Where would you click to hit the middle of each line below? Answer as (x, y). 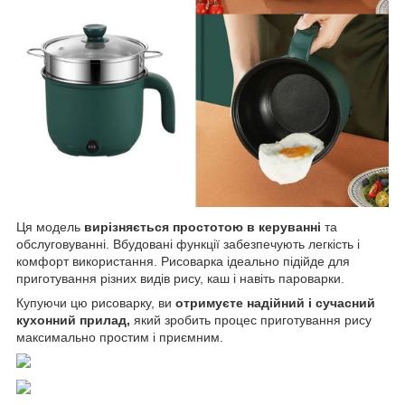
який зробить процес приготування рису (251, 320)
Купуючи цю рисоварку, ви (96, 302)
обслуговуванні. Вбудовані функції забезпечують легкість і (188, 244)
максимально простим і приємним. (120, 337)
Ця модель (50, 226)
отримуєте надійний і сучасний (275, 302)
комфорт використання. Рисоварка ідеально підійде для (183, 261)
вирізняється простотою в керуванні (202, 226)
